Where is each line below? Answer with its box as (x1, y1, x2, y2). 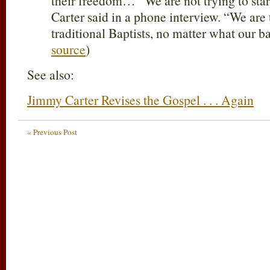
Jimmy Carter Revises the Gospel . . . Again (27, 91, 254, 108)
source (51, 40, 86, 58)
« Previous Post (27, 127, 77, 137)
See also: (27, 66, 74, 83)
